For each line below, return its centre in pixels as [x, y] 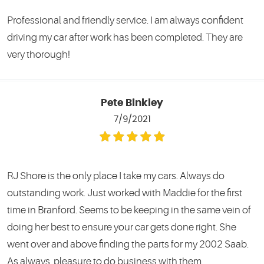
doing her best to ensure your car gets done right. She [122, 227]
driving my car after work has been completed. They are [125, 38]
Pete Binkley [132, 103]
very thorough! [39, 55]
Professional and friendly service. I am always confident [125, 21]
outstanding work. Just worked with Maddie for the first [125, 193]
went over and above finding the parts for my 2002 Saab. [128, 244]
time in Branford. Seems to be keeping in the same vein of [129, 210]
